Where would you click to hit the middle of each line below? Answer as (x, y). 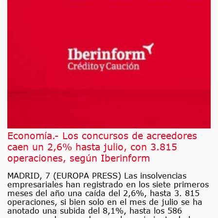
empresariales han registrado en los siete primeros (108, 184)
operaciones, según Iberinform (79, 158)
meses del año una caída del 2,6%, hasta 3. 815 (103, 193)
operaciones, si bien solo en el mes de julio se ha (105, 202)
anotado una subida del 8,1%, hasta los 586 (95, 210)
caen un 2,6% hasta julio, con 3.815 (92, 146)
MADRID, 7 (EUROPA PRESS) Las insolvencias (97, 175)
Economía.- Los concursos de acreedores (102, 135)
